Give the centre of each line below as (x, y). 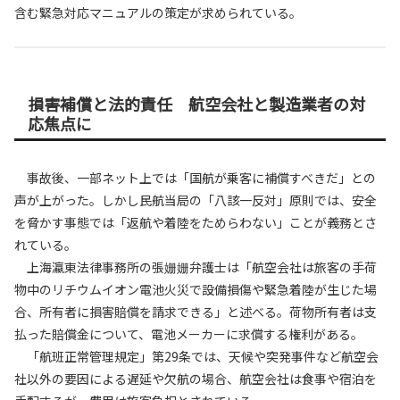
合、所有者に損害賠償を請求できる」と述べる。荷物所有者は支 (196, 312)
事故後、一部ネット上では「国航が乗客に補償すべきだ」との (195, 178)
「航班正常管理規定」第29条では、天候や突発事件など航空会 (196, 357)
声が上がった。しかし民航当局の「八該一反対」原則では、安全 (196, 200)
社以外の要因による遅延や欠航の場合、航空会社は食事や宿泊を (196, 379)
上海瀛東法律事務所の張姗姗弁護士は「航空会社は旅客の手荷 (196, 267)
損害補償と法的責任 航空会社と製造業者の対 (196, 103)
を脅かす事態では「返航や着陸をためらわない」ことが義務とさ (196, 223)
